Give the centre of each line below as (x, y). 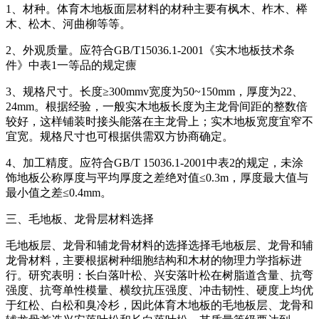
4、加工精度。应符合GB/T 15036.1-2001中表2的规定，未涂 (155, 162)
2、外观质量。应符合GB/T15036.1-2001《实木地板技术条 (150, 50)
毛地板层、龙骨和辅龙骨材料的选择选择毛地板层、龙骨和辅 (159, 245)
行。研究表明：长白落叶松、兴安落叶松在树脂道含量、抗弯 (159, 275)
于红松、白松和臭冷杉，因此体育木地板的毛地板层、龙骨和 (159, 305)
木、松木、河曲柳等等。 (68, 23)
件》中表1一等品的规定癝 (71, 65)
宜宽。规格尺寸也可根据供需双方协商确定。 (120, 136)
